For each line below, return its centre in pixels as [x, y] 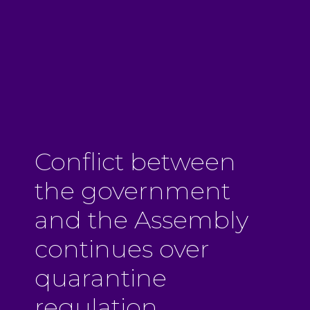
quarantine [101, 278]
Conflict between [135, 162]
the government [133, 191]
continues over [122, 249]
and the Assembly [142, 220]
